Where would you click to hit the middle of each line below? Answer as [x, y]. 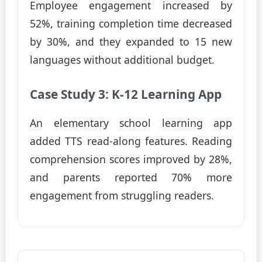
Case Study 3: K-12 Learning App [126, 94]
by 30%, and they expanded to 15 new [131, 42]
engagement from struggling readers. [122, 195]
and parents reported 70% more [131, 177]
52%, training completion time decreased [131, 23]
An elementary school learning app [131, 123]
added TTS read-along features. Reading [131, 141]
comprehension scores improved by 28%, [131, 159]
